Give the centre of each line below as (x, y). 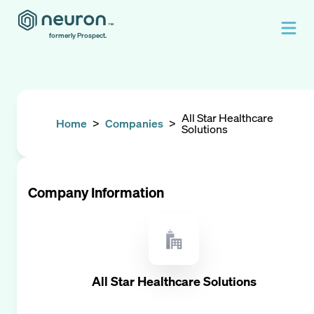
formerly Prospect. (78, 35)
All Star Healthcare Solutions (174, 281)
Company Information (96, 192)
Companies (134, 123)
